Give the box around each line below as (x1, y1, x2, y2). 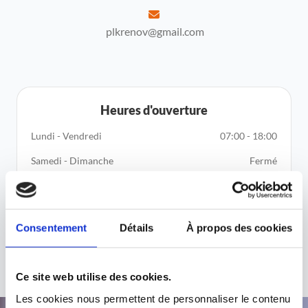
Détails (120, 221, 153, 234)
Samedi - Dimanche (31, 154, 113, 166)
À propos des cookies (186, 221, 292, 234)
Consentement (16, 221, 87, 234)
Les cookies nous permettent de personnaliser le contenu (16, 292, 291, 305)
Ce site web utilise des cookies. (16, 270, 171, 283)
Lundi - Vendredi (31, 129, 102, 142)
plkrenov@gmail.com (106, 24, 204, 38)
